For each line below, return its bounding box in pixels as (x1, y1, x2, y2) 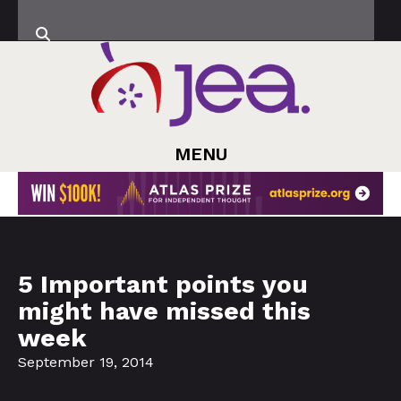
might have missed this (18, 295, 311, 326)
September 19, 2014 (18, 353, 154, 371)
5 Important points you (18, 269, 308, 299)
